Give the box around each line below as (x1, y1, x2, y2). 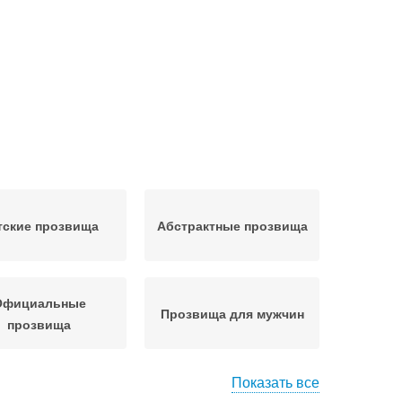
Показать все (232, 371, 319, 392)
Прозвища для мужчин (160, 304, 304, 322)
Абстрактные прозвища (156, 216, 308, 234)
